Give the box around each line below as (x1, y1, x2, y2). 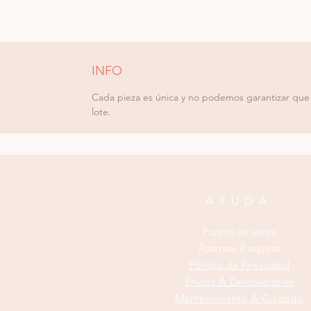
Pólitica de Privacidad (189, 258, 289, 271)
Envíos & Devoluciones (184, 274, 294, 288)
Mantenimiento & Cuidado (175, 291, 303, 305)
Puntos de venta (202, 224, 276, 238)
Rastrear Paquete (198, 241, 280, 255)
